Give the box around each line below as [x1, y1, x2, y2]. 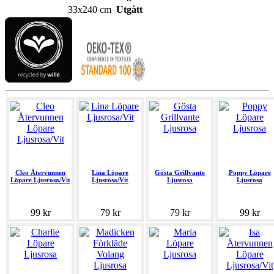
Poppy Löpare [228, 169, 271, 177]
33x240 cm [68, 4, 111, 15]
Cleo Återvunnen [15, 169, 65, 177]
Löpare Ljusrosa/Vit [10, 176, 70, 184]
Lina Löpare [92, 169, 128, 177]
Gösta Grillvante [155, 169, 205, 177]
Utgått [116, 4, 143, 15]
